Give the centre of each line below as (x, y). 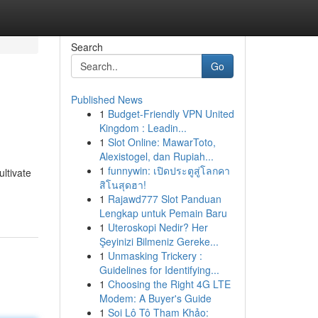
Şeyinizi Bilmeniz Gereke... (159, 241)
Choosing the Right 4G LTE (169, 284)
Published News (106, 99)
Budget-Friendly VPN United (171, 114)
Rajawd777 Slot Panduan (164, 199)
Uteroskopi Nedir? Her (158, 227)
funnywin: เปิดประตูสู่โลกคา (169, 170)
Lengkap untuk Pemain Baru (163, 213)
